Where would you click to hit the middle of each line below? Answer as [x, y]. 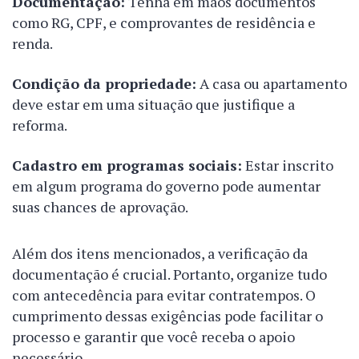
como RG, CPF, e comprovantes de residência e [164, 23]
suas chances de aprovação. [100, 207]
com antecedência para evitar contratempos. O [164, 295]
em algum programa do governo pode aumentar [166, 186]
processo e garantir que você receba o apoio [153, 337]
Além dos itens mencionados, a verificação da [160, 254]
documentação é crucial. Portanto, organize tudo [169, 274]
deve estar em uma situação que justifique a [153, 105]
